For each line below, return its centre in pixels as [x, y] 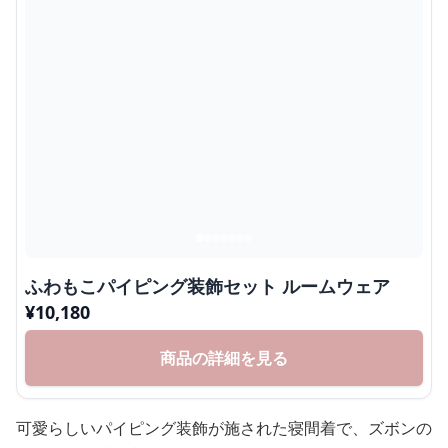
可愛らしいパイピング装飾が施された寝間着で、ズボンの [224, 427]
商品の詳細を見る [224, 357]
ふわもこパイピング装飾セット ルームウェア [336, 285]
